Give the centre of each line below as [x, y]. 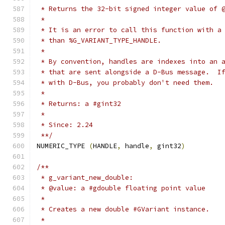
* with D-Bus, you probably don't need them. [125, 83]
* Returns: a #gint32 [79, 104]
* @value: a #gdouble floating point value [121, 188]
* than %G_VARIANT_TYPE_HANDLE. [99, 40]
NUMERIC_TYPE [63, 146]
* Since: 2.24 [65, 125]
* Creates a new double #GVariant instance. [123, 209]
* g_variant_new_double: [85, 178]
